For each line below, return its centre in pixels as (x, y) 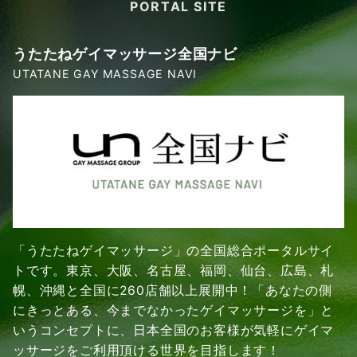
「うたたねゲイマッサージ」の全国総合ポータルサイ (174, 251)
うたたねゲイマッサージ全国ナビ (125, 53)
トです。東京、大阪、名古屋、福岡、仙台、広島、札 (174, 271)
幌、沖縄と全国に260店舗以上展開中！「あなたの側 (173, 291)
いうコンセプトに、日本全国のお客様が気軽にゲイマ (174, 331)
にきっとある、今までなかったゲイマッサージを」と (174, 311)
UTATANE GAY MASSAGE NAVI (105, 73)
